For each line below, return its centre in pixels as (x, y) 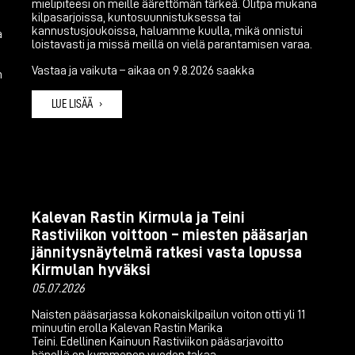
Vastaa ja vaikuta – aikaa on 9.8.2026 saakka (143, 70)
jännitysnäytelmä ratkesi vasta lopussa (167, 252)
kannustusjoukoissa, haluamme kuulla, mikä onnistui (167, 31)
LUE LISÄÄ (72, 103)
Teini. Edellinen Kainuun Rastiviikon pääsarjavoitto (158, 341)
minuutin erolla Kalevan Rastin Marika (127, 328)
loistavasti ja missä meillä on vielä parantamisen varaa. (172, 44)
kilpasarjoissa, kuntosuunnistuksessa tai (136, 17)
